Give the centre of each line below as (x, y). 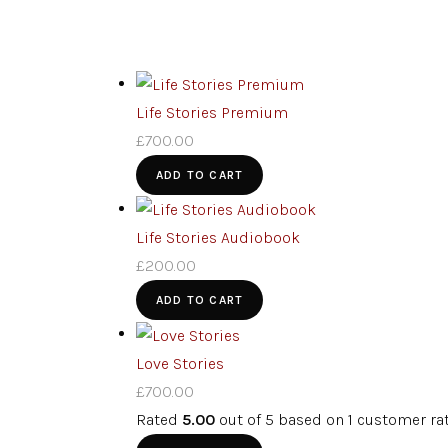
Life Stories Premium (212, 113)
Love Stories (180, 363)
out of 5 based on (281, 419)
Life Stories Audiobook (218, 238)
